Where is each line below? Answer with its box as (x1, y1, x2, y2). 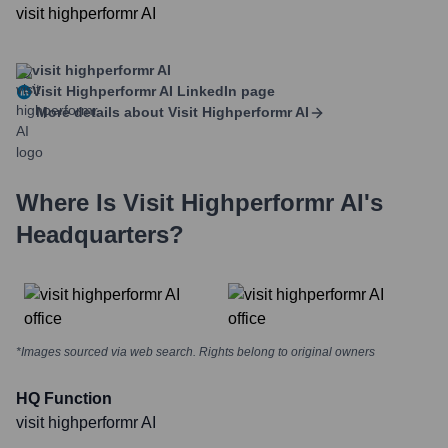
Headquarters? (16, 221, 184, 248)
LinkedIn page (173, 83, 275, 99)
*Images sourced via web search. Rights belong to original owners (16, 345, 375, 359)
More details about (36, 104, 164, 120)
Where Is (16, 189, 123, 216)
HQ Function (16, 390, 112, 407)
